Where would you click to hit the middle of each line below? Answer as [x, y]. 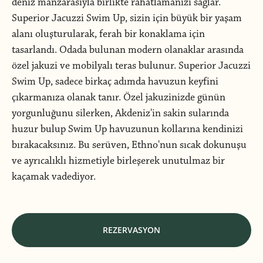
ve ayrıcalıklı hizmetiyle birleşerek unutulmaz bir [118, 161]
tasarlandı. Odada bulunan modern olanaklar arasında [128, 50]
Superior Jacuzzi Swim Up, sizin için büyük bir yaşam [127, 18]
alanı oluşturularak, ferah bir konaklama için [108, 34]
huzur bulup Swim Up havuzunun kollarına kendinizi [127, 129]
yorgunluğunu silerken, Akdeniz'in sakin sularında [120, 113]
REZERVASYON [131, 230]
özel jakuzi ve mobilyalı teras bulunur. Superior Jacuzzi [131, 66]
